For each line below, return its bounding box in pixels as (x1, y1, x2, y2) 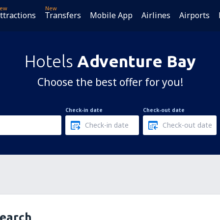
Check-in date (65, 107, 103, 113)
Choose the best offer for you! (37, 75, 183, 89)
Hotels (24, 52, 77, 70)
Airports (179, 10, 210, 21)
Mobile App (90, 10, 133, 21)
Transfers (45, 10, 82, 21)
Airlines (141, 10, 171, 21)
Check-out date (143, 107, 185, 113)
